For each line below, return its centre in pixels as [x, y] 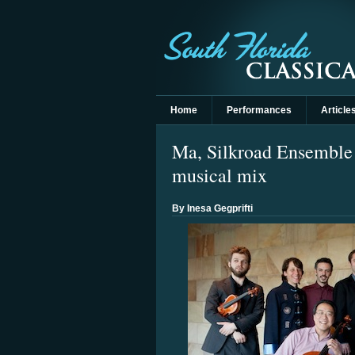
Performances [259, 110]
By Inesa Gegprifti [212, 208]
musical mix [219, 175]
